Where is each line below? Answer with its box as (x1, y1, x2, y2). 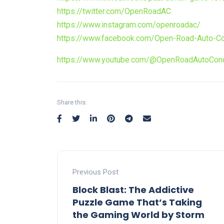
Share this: (57, 98, 87, 106)
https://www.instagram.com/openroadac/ (57, 20, 200, 30)
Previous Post (72, 167, 118, 177)
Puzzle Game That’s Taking (72, 196, 202, 209)
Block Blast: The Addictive (72, 183, 194, 196)
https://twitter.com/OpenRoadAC (57, 6, 171, 16)
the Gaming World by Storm (72, 208, 204, 221)
